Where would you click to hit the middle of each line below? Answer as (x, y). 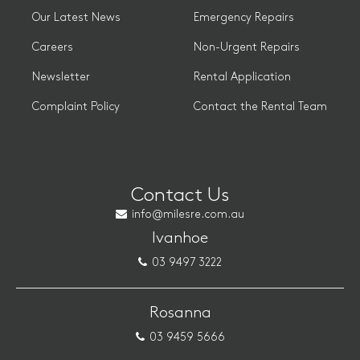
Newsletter (61, 77)
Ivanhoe (180, 238)
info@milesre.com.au (188, 215)
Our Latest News (76, 18)
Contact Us (180, 196)
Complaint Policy (76, 107)
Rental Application (242, 77)
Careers (53, 47)
